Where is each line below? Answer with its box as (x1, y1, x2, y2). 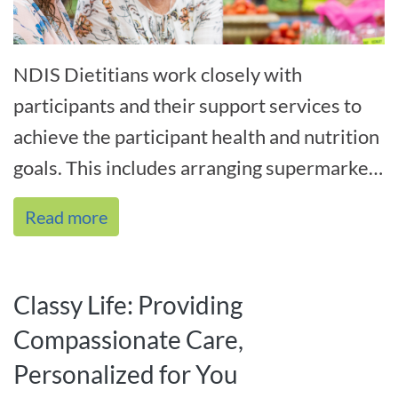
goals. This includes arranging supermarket (13, 155, 376, 179)
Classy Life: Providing (13, 289, 243, 320)
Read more (25, 205, 107, 227)
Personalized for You (13, 358, 243, 389)
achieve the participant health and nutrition (13, 123, 379, 148)
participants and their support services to (13, 92, 362, 117)
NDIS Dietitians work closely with (13, 61, 302, 86)
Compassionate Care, (13, 323, 243, 354)
